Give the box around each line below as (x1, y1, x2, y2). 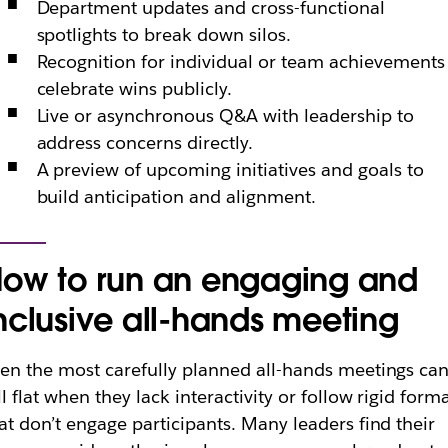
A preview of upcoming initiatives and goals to (36, 158, 424, 181)
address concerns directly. (36, 131, 253, 154)
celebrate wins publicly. (36, 77, 232, 100)
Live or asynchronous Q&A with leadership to (36, 104, 414, 127)
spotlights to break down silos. (36, 23, 291, 46)
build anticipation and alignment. (36, 185, 316, 208)
